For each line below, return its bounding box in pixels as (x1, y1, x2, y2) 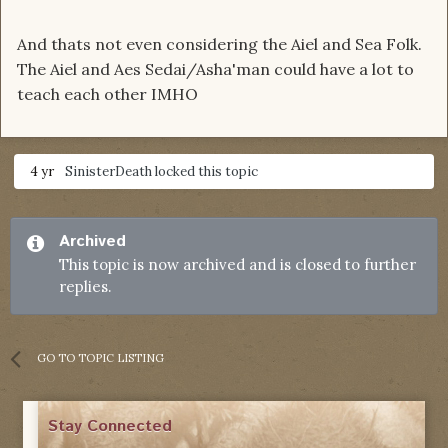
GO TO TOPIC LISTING (37, 351, 164, 366)
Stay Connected (48, 415, 172, 439)
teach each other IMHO (17, 84, 198, 105)
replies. (59, 277, 112, 297)
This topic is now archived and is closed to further (59, 255, 416, 275)
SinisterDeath (65, 163, 152, 181)
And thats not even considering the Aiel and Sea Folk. (17, 34, 422, 55)
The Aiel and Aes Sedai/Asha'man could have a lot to (17, 59, 414, 80)
